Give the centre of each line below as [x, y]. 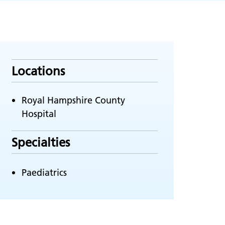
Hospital [39, 114]
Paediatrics [44, 173]
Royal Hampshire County [73, 100]
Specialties [41, 142]
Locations [38, 71]
